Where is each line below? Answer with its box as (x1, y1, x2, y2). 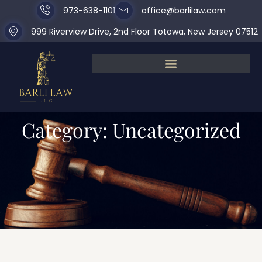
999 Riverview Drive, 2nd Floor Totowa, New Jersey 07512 (30, 26, 258, 37)
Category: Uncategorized (21, 116, 241, 143)
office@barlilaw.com (141, 5, 226, 16)
